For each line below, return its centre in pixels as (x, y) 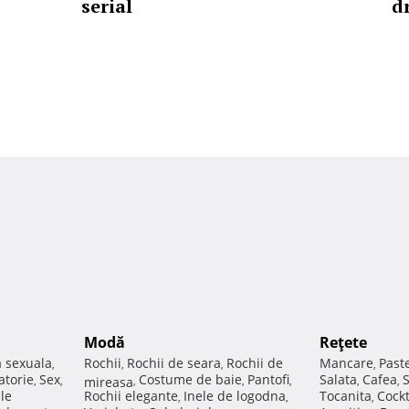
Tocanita (346, 396)
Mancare (346, 363)
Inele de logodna (235, 396)
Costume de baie (190, 380)
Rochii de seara (174, 363)
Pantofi (268, 380)
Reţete (343, 343)
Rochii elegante (131, 396)
